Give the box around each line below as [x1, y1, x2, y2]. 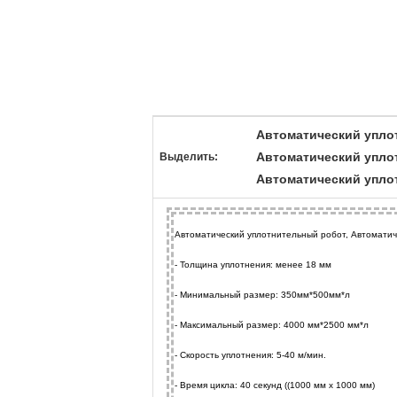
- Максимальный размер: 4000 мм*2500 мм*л [175, 320, 369, 330]
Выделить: [160, 151, 218, 163]
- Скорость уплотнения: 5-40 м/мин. [175, 350, 326, 360]
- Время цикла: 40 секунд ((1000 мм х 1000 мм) [175, 380, 375, 390]
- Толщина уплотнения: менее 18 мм [175, 260, 331, 269]
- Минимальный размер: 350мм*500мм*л [175, 290, 350, 300]
